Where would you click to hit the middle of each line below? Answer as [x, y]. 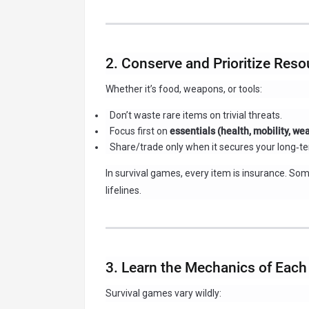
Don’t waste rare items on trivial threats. [196, 115]
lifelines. [123, 190]
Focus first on [139, 131]
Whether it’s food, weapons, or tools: [184, 89]
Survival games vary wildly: [163, 293]
